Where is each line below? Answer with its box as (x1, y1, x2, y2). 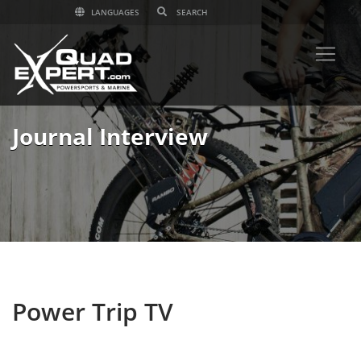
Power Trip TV (12, 295, 173, 328)
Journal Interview (12, 121, 208, 151)
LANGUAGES (89, 6, 139, 18)
